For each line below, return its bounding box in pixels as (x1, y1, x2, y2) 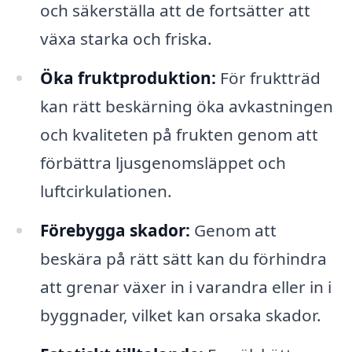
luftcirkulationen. (39, 179, 172, 202)
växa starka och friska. (39, 27, 212, 50)
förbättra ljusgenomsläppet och (39, 151, 286, 174)
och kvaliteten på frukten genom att (39, 123, 318, 145)
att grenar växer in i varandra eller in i (39, 275, 332, 298)
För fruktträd (215, 66, 321, 89)
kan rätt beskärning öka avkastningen (39, 94, 333, 117)
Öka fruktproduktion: (39, 66, 216, 89)
